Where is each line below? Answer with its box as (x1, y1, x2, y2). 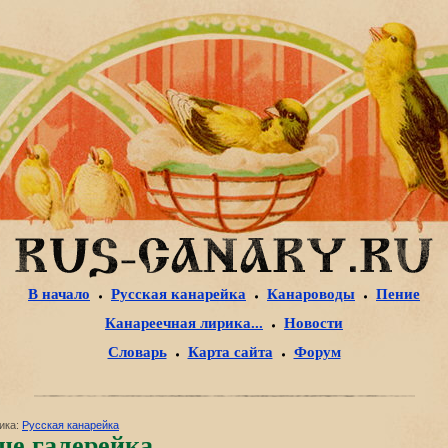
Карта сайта (187, 344, 273, 361)
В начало (28, 286, 90, 303)
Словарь (107, 344, 167, 361)
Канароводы (267, 286, 355, 303)
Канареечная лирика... (105, 315, 263, 332)
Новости (284, 315, 343, 332)
